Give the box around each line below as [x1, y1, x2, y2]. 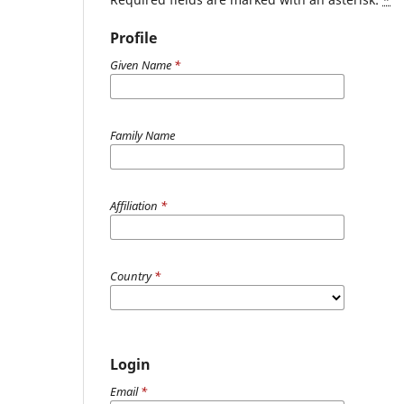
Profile [110, 28, 157, 49]
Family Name [110, 127, 175, 144]
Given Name [110, 57, 174, 74]
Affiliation [110, 197, 161, 215]
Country [110, 268, 154, 285]
